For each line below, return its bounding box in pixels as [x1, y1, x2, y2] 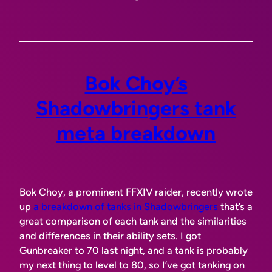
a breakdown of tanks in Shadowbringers [33, 200, 218, 213]
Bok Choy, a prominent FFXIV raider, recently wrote [19, 186, 253, 199]
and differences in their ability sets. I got [19, 229, 201, 242]
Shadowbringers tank [36, 95, 236, 120]
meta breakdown [56, 120, 216, 145]
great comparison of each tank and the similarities [19, 215, 246, 228]
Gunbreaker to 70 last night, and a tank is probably [19, 244, 248, 257]
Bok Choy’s [84, 70, 188, 95]
